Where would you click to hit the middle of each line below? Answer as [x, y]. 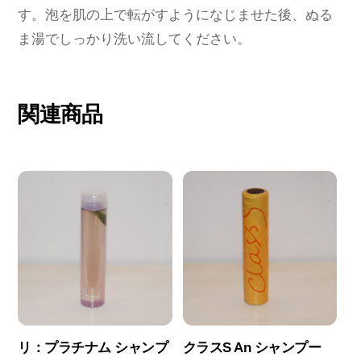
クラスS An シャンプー [252, 347]
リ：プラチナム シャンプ [93, 347]
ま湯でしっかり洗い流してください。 [135, 39]
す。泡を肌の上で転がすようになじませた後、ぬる [176, 15]
